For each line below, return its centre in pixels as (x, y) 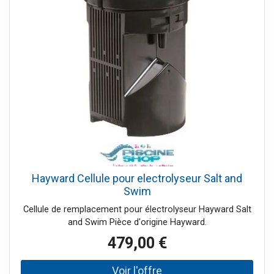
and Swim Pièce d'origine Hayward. (137, 222)
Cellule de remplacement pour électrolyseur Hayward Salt (137, 209)
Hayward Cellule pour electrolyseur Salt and (137, 178)
